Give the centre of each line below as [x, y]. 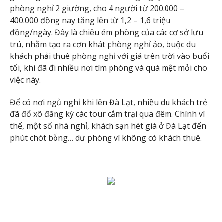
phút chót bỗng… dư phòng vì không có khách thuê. [106, 138]
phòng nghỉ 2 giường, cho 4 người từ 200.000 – [97, 8]
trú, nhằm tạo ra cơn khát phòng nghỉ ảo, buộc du [103, 44]
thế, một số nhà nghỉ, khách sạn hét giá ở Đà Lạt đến [108, 126]
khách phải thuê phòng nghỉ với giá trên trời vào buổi [110, 56]
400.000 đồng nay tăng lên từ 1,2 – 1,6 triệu [90, 20]
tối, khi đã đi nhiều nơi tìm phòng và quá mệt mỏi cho [109, 68]
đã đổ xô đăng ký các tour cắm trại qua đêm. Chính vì [107, 114]
